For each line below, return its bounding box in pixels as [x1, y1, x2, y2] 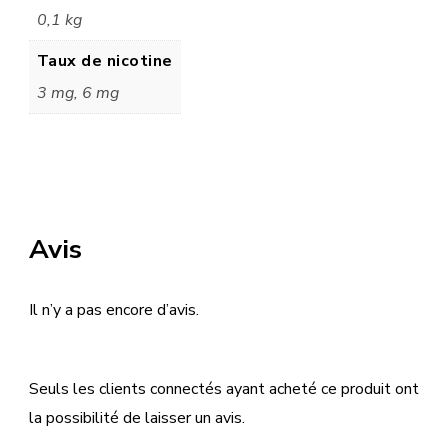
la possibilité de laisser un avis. [29, 407, 245, 430]
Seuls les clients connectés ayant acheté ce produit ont [29, 378, 419, 401]
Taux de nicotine [36, 50, 173, 73]
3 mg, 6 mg [36, 82, 119, 105]
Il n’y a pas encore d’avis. [29, 299, 199, 322]
